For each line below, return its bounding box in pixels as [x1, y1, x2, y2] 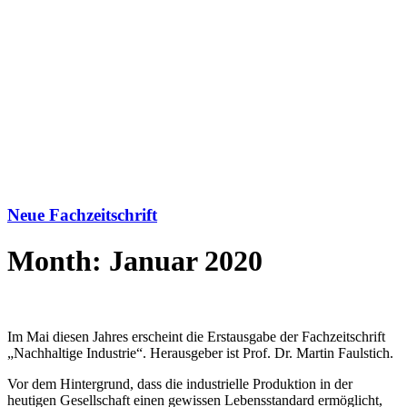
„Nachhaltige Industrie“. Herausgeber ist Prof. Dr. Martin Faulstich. [7, 344, 393, 361]
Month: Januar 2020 [7, 244, 263, 278]
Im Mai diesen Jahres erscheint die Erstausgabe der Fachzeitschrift [7, 328, 385, 344]
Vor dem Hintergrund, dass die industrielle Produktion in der [7, 375, 352, 392]
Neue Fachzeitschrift [7, 204, 157, 224]
